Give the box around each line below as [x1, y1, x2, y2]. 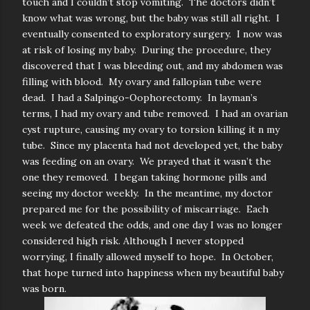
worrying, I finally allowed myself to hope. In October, [22, 250, 273, 263]
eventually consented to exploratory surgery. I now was [22, 28, 282, 40]
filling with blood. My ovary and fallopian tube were [22, 75, 262, 88]
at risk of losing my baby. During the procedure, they [22, 44, 271, 56]
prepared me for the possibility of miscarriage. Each [22, 203, 268, 215]
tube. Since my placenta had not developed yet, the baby [22, 139, 282, 152]
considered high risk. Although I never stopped [22, 235, 244, 247]
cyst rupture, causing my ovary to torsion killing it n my [22, 123, 280, 136]
